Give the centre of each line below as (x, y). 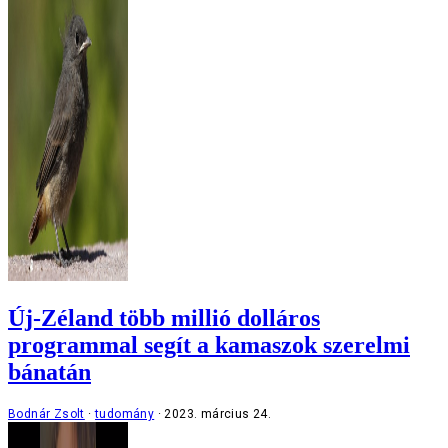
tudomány (125, 413)
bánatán (49, 371)
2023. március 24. (218, 413)
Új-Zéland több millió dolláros (164, 317)
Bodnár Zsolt (46, 413)
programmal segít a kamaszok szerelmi (209, 344)
